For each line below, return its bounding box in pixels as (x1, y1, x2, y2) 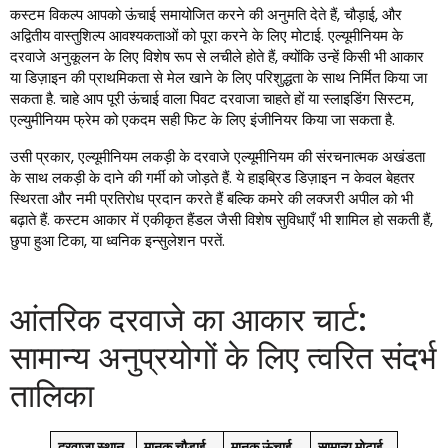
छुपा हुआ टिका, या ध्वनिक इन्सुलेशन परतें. (10, 230, 225, 252)
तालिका (10, 373, 94, 419)
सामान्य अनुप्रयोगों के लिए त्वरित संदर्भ (10, 335, 437, 381)
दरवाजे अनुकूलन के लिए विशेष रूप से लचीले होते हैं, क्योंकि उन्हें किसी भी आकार (10, 46, 424, 68)
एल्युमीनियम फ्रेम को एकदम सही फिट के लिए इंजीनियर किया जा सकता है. (10, 109, 395, 131)
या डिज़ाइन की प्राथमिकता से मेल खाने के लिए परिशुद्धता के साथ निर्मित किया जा (10, 67, 427, 89)
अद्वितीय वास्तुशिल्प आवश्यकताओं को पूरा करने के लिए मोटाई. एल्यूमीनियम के (10, 25, 403, 47)
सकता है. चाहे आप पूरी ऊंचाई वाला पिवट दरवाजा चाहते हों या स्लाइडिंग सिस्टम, (10, 88, 414, 110)
